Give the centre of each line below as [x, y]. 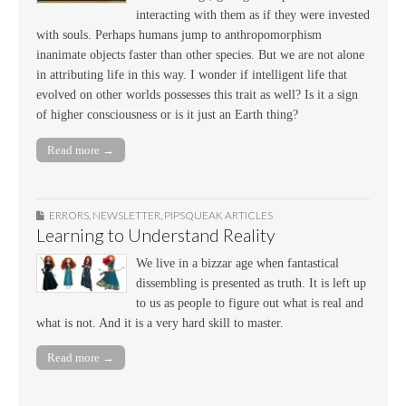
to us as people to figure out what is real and [250, 303]
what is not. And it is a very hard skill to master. [160, 323]
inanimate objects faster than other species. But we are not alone [200, 55]
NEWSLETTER [126, 215]
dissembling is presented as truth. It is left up [251, 283]
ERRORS [69, 215]
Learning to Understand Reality [156, 235]
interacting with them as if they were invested [253, 15]
